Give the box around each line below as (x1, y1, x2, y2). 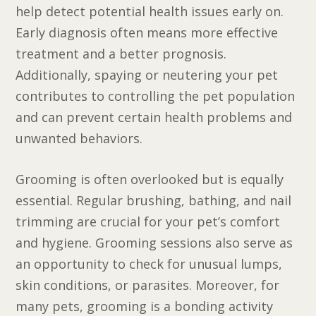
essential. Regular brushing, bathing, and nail (16, 192, 292, 209)
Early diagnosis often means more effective (16, 23, 279, 41)
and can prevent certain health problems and (16, 108, 293, 126)
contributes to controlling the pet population (16, 87, 296, 104)
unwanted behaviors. (16, 129, 143, 147)
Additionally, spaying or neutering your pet (16, 66, 279, 83)
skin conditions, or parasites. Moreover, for (16, 276, 280, 294)
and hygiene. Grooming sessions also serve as (16, 234, 293, 252)
